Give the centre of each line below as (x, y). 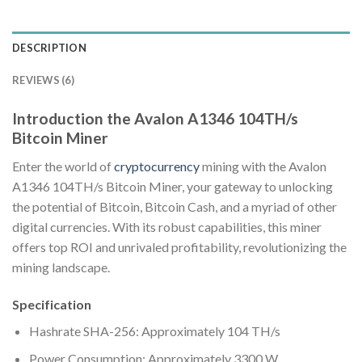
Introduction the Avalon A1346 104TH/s (155, 119)
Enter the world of (63, 166)
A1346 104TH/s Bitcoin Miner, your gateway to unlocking (173, 186)
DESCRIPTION (49, 48)
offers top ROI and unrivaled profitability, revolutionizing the (179, 246)
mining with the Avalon (263, 166)
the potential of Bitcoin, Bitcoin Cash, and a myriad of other (175, 206)
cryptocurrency (157, 166)
